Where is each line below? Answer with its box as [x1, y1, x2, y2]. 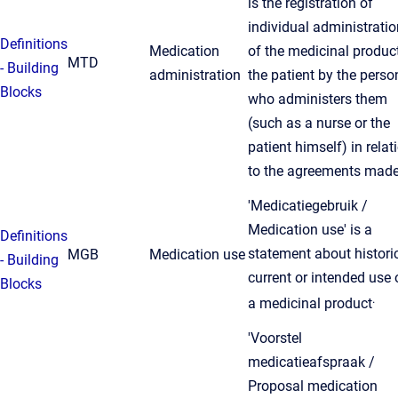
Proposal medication [248, 378, 378, 394]
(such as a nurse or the [248, 115, 390, 131]
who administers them [248, 91, 387, 107]
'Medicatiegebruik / [248, 197, 368, 214]
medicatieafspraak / [248, 354, 375, 370]
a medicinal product [248, 295, 372, 313]
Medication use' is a [248, 221, 372, 238]
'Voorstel [248, 330, 302, 346]
